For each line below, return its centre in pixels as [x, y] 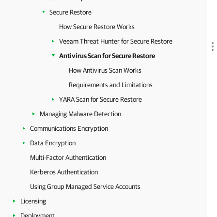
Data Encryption [53, 143]
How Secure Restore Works [97, 27]
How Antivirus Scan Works [105, 70]
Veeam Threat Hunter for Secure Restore [116, 41]
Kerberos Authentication [64, 172]
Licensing [33, 201]
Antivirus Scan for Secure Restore [107, 56]
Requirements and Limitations [111, 85]
